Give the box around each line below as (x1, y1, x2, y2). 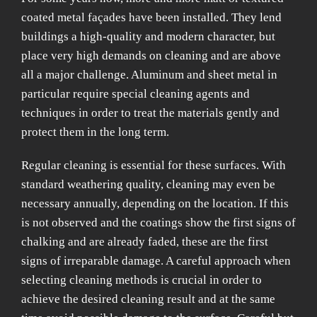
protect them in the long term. (21, 125, 169, 139)
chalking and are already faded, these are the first (21, 235, 268, 248)
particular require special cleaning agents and (21, 87, 250, 100)
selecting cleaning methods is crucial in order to (21, 273, 262, 287)
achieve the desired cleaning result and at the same (21, 292, 275, 306)
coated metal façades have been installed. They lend (21, 11, 282, 24)
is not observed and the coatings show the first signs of (21, 216, 296, 229)
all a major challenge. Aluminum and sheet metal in (21, 68, 277, 81)
